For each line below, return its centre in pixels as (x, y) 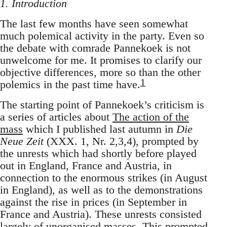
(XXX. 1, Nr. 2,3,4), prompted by (121, 141)
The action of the (151, 117)
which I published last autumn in (100, 129)
